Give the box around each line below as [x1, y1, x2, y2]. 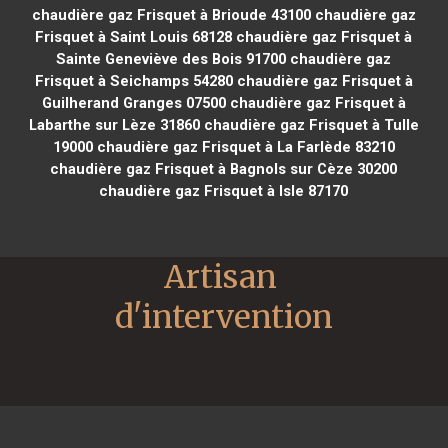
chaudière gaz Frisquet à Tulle [199, 115, 419, 134]
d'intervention [115, 296, 333, 337]
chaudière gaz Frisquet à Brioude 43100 [31, 5, 311, 24]
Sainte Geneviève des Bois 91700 [56, 49, 287, 68]
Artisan [164, 256, 277, 297]
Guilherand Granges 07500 [41, 93, 226, 112]
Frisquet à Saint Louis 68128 [35, 27, 233, 46]
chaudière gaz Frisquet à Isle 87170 [99, 181, 349, 200]
